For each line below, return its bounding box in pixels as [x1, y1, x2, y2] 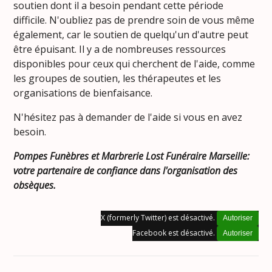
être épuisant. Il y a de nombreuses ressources [13, 42, 226, 56]
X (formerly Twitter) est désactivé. [100, 212, 217, 223]
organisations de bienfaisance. [13, 86, 153, 100]
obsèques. [13, 178, 56, 192]
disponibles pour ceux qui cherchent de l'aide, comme [13, 57, 256, 71]
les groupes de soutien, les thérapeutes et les [13, 72, 222, 86]
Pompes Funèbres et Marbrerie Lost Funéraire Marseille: [13, 149, 250, 163]
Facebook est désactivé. [132, 228, 217, 239]
